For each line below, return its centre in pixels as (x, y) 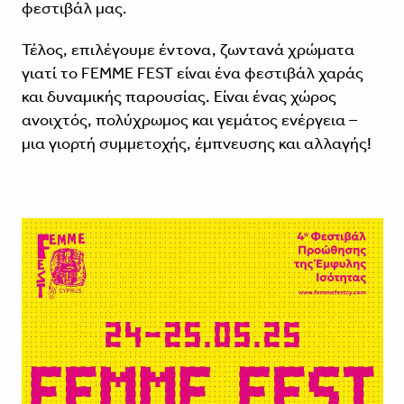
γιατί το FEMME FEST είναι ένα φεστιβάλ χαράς (192, 73)
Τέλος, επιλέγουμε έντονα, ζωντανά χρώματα (188, 50)
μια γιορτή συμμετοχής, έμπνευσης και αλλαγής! (196, 144)
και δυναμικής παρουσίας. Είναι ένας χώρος (179, 97)
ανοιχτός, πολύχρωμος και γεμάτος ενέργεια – (189, 120)
